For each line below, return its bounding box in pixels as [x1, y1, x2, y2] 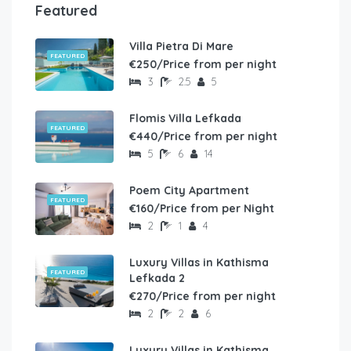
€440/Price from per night [129, 128, 277, 143]
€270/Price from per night [129, 288, 276, 303]
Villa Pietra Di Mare [129, 38, 233, 53]
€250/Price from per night [129, 56, 277, 71]
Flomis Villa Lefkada [129, 110, 241, 125]
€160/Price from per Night [129, 201, 274, 215]
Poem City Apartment [129, 183, 249, 197]
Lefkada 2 [129, 270, 185, 285]
